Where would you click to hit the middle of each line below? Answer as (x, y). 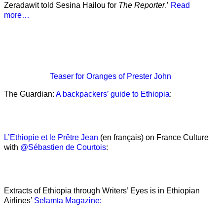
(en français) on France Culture (153, 137)
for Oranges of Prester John (123, 76)
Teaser (63, 76)
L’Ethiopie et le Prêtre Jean (51, 137)
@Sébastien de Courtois (63, 147)
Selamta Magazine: (68, 200)
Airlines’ (19, 200)
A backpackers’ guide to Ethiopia (113, 94)
